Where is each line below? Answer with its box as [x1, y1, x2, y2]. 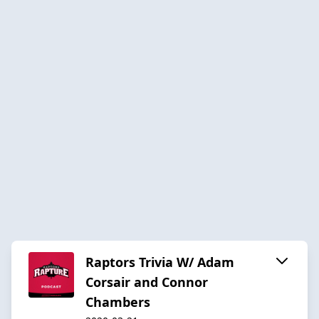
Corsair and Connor [85, 273, 208, 291]
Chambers [85, 293, 150, 310]
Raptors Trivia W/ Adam [85, 253, 234, 271]
